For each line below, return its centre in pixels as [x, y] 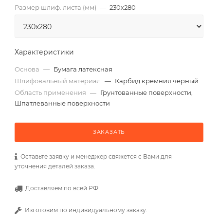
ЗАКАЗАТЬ [109, 132]
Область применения [51, 92]
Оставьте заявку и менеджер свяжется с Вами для [95, 156]
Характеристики [44, 52]
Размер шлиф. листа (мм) [55, 7]
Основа [28, 69]
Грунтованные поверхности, [146, 92]
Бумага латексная [83, 69]
